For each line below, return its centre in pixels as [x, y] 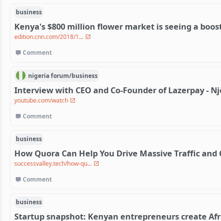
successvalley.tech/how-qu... [54, 163]
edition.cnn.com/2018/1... [50, 37]
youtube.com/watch [42, 101]
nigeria [38, 75]
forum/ [61, 75]
